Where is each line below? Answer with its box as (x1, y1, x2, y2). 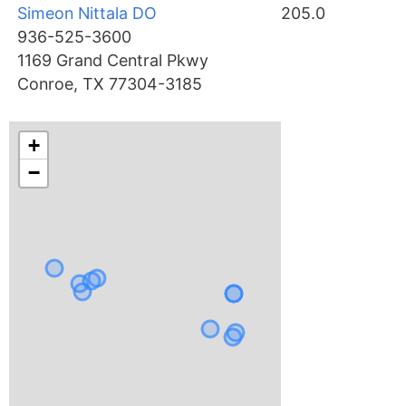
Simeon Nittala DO (17, 4, 158, 24)
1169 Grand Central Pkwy (17, 51, 209, 71)
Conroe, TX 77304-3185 (17, 74, 203, 94)
